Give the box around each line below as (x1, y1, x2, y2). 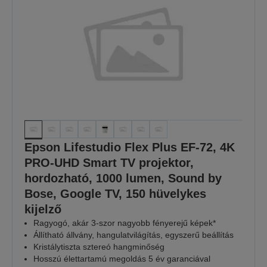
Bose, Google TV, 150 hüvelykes (24, 187, 206, 200)
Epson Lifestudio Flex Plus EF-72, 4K (24, 140, 235, 154)
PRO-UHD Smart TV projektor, (24, 156, 194, 169)
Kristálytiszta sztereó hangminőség (33, 241, 164, 252)
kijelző (24, 202, 61, 216)
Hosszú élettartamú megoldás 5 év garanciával (33, 253, 210, 263)
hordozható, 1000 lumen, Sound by (24, 171, 222, 185)
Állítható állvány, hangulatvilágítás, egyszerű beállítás (33, 229, 234, 240)
